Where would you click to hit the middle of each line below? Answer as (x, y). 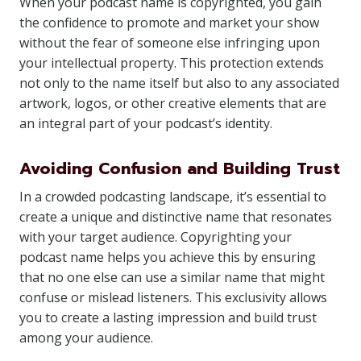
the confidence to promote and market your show (169, 23)
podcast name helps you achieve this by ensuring (168, 257)
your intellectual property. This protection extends (172, 63)
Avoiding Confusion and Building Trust (180, 168)
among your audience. (86, 338)
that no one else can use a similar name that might (172, 277)
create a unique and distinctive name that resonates (176, 217)
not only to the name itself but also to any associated (179, 83)
